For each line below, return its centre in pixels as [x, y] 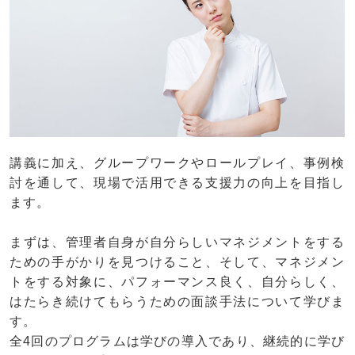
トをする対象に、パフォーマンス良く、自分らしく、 [177, 281]
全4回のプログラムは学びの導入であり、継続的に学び [177, 341]
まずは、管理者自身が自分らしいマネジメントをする [177, 242]
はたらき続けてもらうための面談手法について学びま [177, 301]
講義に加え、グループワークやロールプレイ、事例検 [177, 162]
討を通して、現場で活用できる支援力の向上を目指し [177, 182]
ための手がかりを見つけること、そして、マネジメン [177, 261]
